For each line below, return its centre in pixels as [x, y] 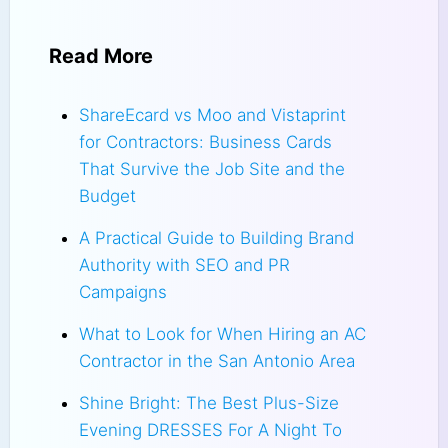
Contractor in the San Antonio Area [216, 360]
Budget [107, 195]
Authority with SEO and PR [184, 264]
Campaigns [122, 291]
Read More [100, 56]
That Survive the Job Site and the [211, 168]
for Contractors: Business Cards [205, 141]
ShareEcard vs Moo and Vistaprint [212, 114]
